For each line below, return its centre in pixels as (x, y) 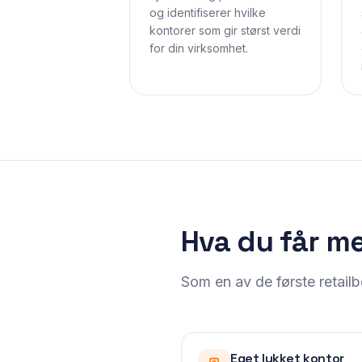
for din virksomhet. (199, 48)
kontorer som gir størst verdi (225, 30)
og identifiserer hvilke (208, 13)
